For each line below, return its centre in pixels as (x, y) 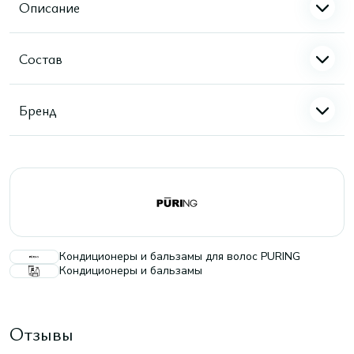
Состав (41, 58)
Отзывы (41, 333)
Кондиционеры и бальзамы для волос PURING (180, 256)
